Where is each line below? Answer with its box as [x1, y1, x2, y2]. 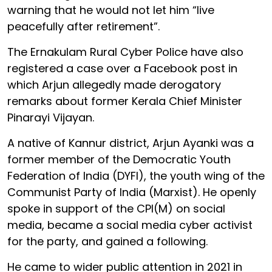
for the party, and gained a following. [7, 233, 208, 249]
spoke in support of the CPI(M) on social [7, 200, 225, 216]
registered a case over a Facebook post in [7, 60, 237, 76]
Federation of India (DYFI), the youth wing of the [7, 168, 265, 183]
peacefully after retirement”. [7, 18, 160, 34]
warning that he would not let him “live [7, 2, 214, 18]
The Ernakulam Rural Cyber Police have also [7, 44, 243, 59]
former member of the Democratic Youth [7, 151, 231, 167]
